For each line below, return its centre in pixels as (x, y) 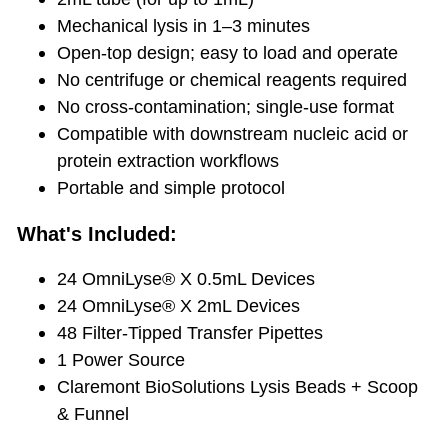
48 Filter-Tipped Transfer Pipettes (190, 333)
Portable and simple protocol (171, 188)
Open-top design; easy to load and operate (227, 53)
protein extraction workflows (168, 161)
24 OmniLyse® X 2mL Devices (178, 306)
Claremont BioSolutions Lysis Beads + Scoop (237, 387)
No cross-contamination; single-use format (225, 107)
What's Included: (97, 234)
